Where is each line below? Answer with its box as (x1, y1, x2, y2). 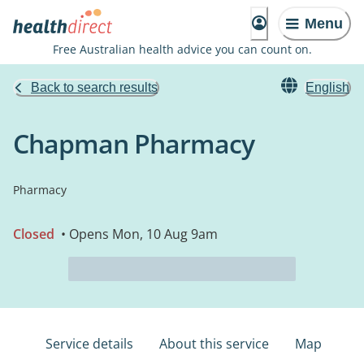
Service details (45, 335, 133, 353)
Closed (13, 225, 54, 243)
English (305, 80, 349, 94)
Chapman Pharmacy (13, 126, 254, 161)
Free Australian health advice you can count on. (52, 41, 312, 57)
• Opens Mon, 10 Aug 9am (58, 225, 218, 243)
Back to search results (31, 80, 158, 94)
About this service (159, 335, 269, 353)
